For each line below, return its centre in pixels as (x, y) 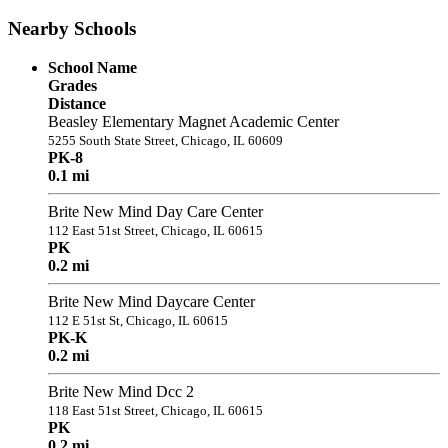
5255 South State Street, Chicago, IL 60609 (165, 140)
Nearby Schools (72, 28)
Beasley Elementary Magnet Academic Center (193, 121)
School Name (92, 67)
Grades (72, 85)
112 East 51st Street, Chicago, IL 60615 (155, 230)
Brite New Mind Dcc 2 (121, 391)
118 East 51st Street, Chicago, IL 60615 (155, 410)
